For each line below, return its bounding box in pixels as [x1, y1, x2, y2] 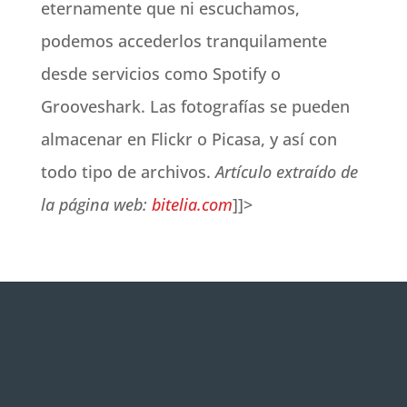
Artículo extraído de [214, 161, 358, 183]
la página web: [40, 194, 152, 215]
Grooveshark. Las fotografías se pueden [40, 95, 350, 117]
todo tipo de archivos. [40, 161, 215, 183]
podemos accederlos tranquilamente [40, 30, 327, 52]
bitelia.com [151, 194, 233, 215]
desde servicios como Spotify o [40, 63, 281, 84]
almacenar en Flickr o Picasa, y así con [40, 128, 337, 150]
